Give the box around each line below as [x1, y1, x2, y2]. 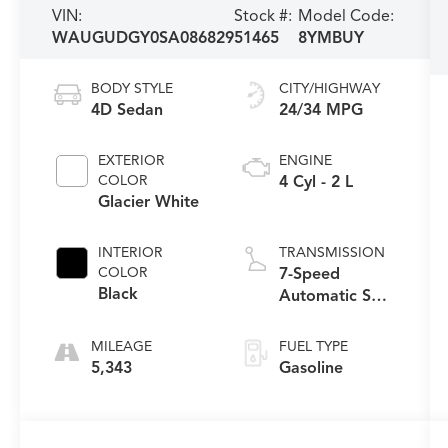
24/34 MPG [278, 100, 363, 121]
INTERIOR [98, 244, 164, 262]
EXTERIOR [98, 152, 166, 170]
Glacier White [98, 192, 200, 213]
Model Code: [298, 6, 395, 27]
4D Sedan [91, 100, 164, 121]
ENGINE [278, 152, 332, 170]
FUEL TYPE [278, 338, 348, 356]
